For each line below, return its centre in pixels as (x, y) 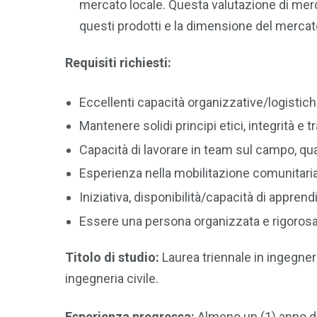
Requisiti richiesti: (118, 62)
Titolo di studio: (112, 258)
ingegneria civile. (112, 279)
